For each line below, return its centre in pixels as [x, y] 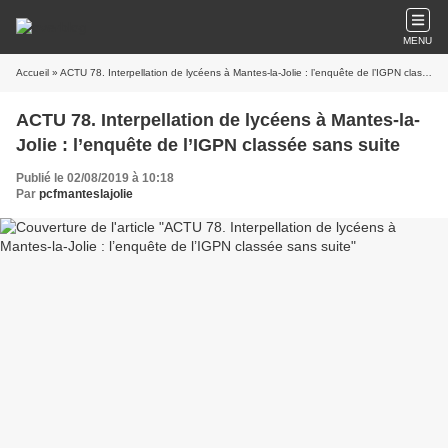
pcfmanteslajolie [86, 194]
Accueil [32, 72]
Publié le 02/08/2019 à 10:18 [95, 178]
